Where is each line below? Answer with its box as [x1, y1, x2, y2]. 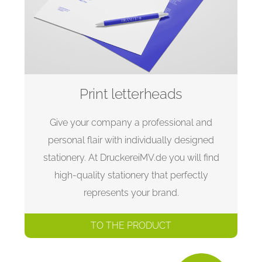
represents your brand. [83, 187, 179, 199]
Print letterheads [80, 85, 182, 103]
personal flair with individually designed [48, 135, 214, 146]
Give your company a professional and [50, 117, 212, 129]
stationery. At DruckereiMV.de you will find [43, 152, 219, 164]
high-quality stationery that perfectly [54, 170, 208, 181]
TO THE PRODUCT [91, 220, 171, 232]
